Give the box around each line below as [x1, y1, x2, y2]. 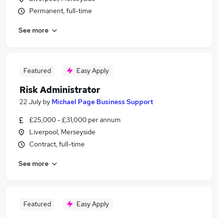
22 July [19, 97, 41, 106]
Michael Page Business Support [52, 97, 153, 106]
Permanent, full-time [29, 6, 92, 15]
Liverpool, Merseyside [29, 127, 95, 136]
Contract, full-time [29, 140, 85, 148]
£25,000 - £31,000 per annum [29, 115, 121, 124]
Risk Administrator [19, 84, 100, 95]
